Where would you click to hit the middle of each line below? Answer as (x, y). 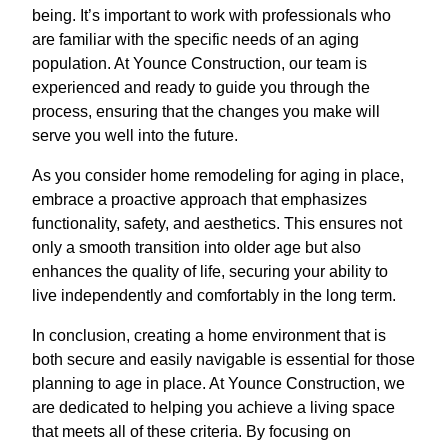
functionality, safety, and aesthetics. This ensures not (217, 224)
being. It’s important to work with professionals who (211, 16)
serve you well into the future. (135, 136)
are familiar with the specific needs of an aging (195, 40)
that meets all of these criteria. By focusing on (191, 432)
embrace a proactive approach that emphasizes (199, 200)
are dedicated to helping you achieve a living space (213, 408)
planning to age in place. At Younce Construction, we (218, 384)
